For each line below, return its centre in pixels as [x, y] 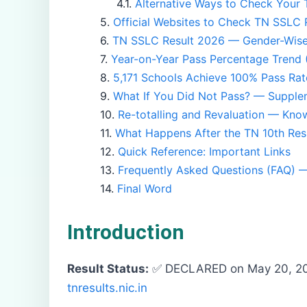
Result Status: [108, 268]
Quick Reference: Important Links [204, 151]
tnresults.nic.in [107, 287]
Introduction [126, 232]
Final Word [145, 188]
